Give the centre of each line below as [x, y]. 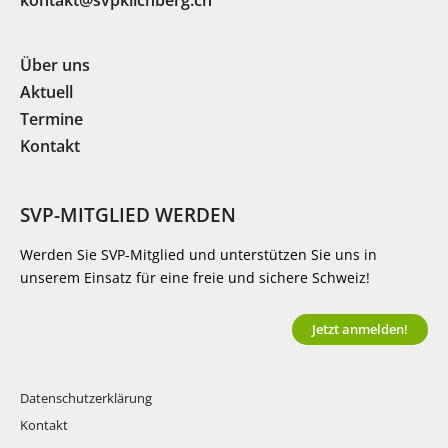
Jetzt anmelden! [360, 329]
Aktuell [46, 92]
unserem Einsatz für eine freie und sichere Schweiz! [195, 278]
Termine [51, 119]
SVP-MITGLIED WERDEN [128, 215]
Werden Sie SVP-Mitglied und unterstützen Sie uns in [198, 255]
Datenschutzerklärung [86, 398]
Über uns [55, 65]
